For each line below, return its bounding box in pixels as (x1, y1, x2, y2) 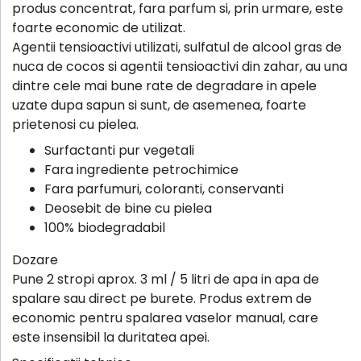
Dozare (12, 250, 58, 269)
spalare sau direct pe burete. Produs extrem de (12, 288, 312, 308)
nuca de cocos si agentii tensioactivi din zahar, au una (12, 56, 347, 76)
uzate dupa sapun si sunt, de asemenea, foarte (12, 95, 306, 114)
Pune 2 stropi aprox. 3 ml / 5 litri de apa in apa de (12, 269, 319, 288)
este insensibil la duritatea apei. (12, 327, 210, 346)
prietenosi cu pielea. (12, 114, 139, 134)
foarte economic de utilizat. (12, 18, 185, 37)
